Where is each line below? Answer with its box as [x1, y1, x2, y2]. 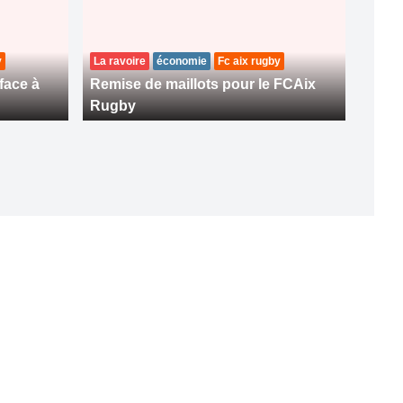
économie [157, 54, 207, 67]
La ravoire [94, 54, 146, 67]
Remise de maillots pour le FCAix [90, 76, 316, 92]
